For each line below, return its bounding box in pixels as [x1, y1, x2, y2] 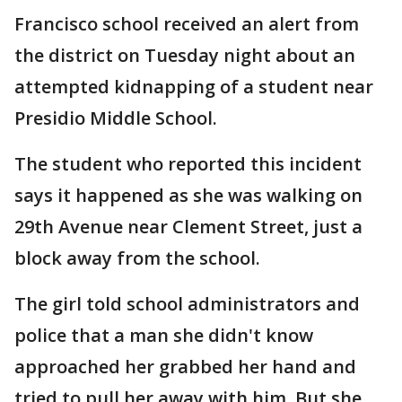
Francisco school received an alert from [14, 12, 359, 36]
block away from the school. [14, 246, 260, 270]
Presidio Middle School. [14, 106, 222, 130]
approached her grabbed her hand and [14, 354, 356, 379]
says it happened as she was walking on [14, 183, 363, 207]
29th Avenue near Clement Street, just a [14, 214, 363, 239]
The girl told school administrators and [14, 292, 360, 316]
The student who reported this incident [14, 152, 362, 176]
